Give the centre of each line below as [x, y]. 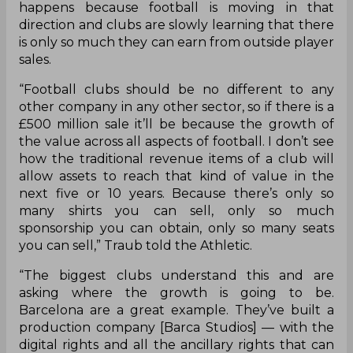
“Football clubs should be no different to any [176, 89]
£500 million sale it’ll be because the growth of [176, 124]
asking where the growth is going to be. [176, 292]
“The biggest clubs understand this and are [176, 275]
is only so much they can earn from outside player [176, 42]
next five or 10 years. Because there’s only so [176, 193]
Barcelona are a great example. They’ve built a [176, 310]
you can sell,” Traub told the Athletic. [136, 245]
